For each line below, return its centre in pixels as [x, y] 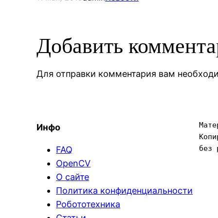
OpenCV [73, 163]
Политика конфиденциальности [125, 191]
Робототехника [88, 204]
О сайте [73, 177]
